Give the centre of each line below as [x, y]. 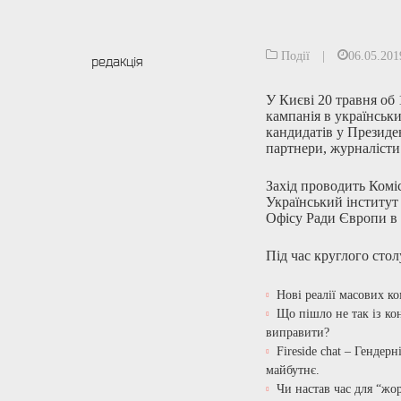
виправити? [298, 332]
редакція [117, 61]
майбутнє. [293, 370]
